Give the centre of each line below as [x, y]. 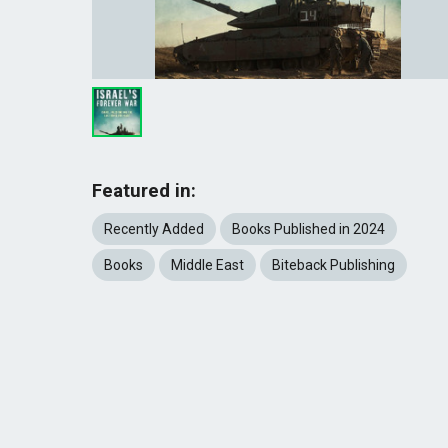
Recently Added [153, 229]
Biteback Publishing [333, 265]
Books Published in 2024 [308, 229]
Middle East [207, 265]
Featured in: [143, 191]
